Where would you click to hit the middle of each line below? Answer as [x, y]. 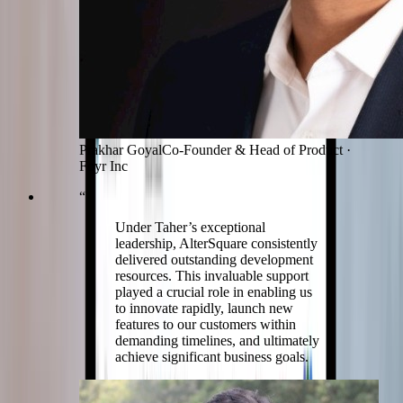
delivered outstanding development [214, 260]
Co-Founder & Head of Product [252, 150]
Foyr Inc [103, 166]
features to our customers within [206, 325]
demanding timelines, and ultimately [217, 341]
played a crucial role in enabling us [214, 292]
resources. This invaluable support [212, 276]
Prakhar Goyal [121, 150]
